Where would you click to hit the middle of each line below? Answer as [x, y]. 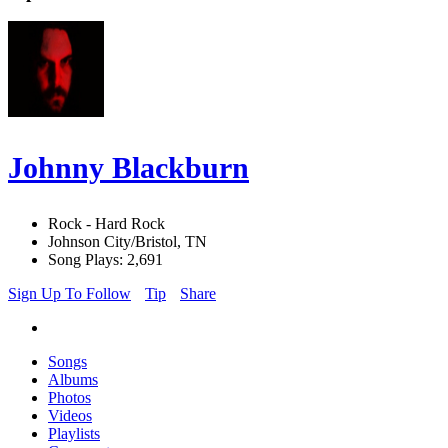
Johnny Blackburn [128, 168]
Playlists [74, 434]
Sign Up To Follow [69, 294]
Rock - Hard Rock [106, 224]
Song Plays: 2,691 [105, 260]
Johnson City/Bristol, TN [127, 242]
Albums [73, 380]
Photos [69, 398]
